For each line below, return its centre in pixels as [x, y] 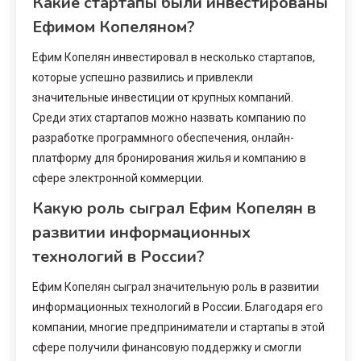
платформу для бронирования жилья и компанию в [169, 158]
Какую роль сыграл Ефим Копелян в [174, 208]
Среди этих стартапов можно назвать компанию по [169, 117]
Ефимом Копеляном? [114, 27]
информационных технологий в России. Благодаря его [178, 307]
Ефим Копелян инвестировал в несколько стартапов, [174, 57]
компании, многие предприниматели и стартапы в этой [178, 327]
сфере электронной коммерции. [118, 178]
